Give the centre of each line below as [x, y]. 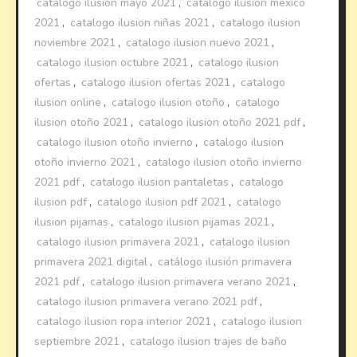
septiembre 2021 [77, 341]
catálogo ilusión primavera [225, 261]
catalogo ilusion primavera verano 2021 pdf [147, 301]
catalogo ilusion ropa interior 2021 [124, 321]
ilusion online [68, 102]
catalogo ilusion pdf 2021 [162, 202]
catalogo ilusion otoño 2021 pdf [220, 122]
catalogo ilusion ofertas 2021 [156, 82]
